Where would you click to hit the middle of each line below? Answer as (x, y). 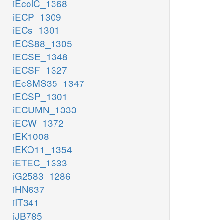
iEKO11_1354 (42, 149)
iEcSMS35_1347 (49, 83)
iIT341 (26, 202)
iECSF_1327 (40, 70)
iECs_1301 (36, 30)
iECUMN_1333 (45, 110)
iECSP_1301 (40, 96)
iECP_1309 (37, 17)
